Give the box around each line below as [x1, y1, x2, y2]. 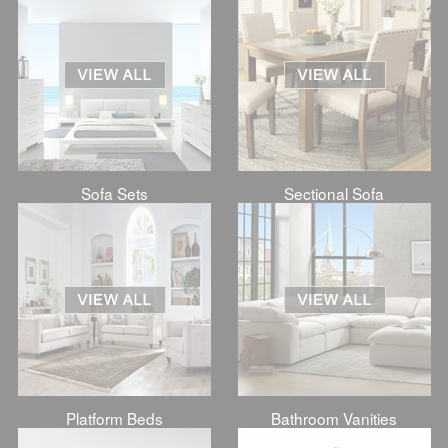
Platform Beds [65, 407, 163, 430]
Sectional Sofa [284, 182, 384, 204]
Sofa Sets [80, 182, 148, 204]
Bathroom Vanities [271, 407, 397, 430]
